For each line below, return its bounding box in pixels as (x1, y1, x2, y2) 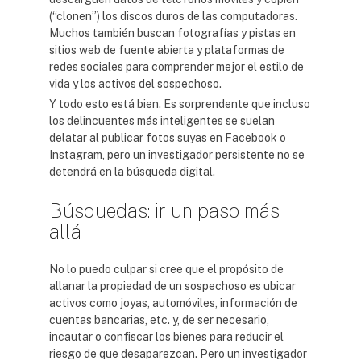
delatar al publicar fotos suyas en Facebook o (49, 131, 286, 144)
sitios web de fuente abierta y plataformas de (49, 44, 284, 56)
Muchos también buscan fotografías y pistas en (49, 27, 296, 39)
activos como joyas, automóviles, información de (49, 297, 297, 309)
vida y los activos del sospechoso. (49, 77, 222, 90)
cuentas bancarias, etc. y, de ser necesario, (49, 313, 269, 326)
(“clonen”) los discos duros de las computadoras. (49, 10, 297, 23)
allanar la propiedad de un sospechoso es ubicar (49, 280, 296, 293)
